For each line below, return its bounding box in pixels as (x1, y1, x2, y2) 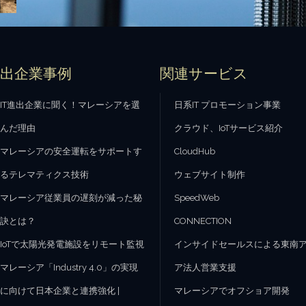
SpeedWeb (174, 193, 220, 203)
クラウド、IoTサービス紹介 (174, 123, 283, 133)
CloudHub (174, 146, 216, 156)
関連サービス (160, 65, 249, 82)
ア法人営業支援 (174, 262, 237, 273)
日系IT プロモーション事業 (174, 100, 281, 110)
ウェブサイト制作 (174, 169, 246, 180)
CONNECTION (174, 216, 232, 226)
